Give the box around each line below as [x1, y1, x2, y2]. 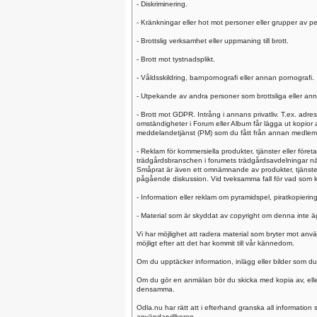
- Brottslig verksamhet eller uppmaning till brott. [136, 37, 289, 45]
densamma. [136, 285, 175, 293]
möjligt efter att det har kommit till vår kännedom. [136, 239, 294, 247]
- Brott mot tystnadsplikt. [136, 55, 215, 63]
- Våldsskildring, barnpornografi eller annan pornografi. [136, 74, 314, 81]
